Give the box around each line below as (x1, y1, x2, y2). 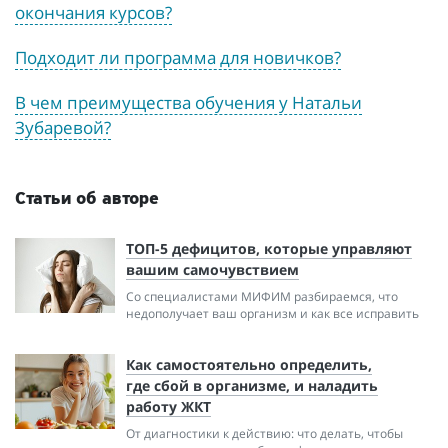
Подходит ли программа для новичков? (15, 46, 341, 70)
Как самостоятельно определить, (126, 355, 373, 375)
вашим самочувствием (126, 260, 300, 280)
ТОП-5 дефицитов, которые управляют (126, 239, 413, 259)
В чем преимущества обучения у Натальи (15, 91, 362, 115)
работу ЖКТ (126, 397, 212, 417)
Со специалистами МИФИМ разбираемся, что (126, 288, 399, 305)
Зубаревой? (15, 116, 111, 140)
